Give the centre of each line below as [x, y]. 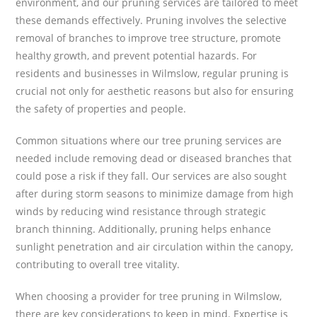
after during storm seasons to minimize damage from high [155, 193]
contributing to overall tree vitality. [98, 264]
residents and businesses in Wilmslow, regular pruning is [152, 73]
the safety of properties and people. [101, 108]
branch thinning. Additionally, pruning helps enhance [144, 229]
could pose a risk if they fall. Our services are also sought [151, 175]
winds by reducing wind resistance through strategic [141, 211]
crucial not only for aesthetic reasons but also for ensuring [155, 91]
